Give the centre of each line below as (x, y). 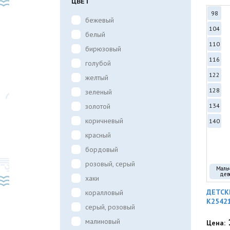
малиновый (103, 221)
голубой (98, 63)
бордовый (102, 149)
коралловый (104, 193)
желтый (97, 78)
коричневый (104, 121)
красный (98, 135)
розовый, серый (110, 164)
